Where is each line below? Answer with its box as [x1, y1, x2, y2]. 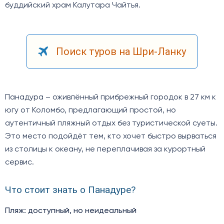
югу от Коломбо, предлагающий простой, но [5, 106, 176, 114]
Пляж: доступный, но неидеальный [5, 207, 136, 215]
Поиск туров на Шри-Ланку [56, 45, 186, 57]
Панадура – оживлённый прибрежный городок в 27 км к [5, 93, 216, 101]
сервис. [5, 158, 34, 166]
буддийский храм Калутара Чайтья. [5, 1, 140, 9]
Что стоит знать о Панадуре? [5, 184, 135, 196]
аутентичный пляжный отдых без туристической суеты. [5, 119, 217, 127]
